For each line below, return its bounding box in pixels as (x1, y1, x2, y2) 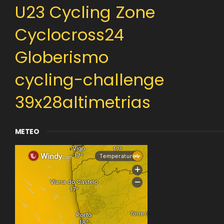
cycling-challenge (14, 68, 164, 91)
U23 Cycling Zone (14, 1, 155, 23)
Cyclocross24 (14, 23, 124, 46)
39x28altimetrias (14, 91, 150, 113)
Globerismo (14, 46, 108, 68)
